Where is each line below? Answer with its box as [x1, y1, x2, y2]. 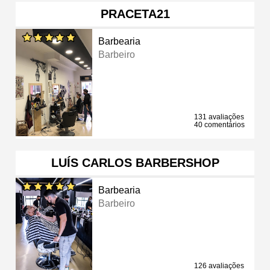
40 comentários [194, 120, 245, 129]
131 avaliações [194, 112, 244, 121]
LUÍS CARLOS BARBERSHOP [51, 155, 219, 169]
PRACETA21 [100, 7, 170, 20]
